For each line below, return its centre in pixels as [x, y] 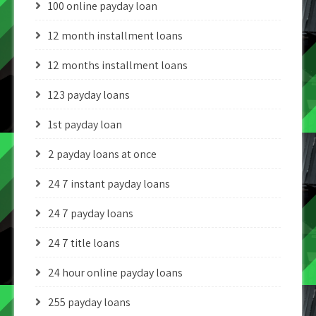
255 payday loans [89, 302]
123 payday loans [89, 95]
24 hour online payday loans [115, 273]
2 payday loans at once [102, 154]
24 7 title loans [84, 243]
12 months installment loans [118, 65]
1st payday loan [85, 124]
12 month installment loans [115, 36]
